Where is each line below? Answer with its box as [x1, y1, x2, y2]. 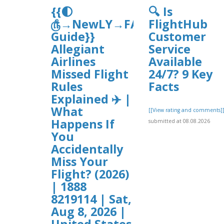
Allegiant [51, 40, 104, 57]
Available [148, 53, 202, 69]
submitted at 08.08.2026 [148, 117, 210, 125]
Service [148, 40, 190, 57]
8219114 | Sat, [51, 190, 131, 207]
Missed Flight [51, 65, 128, 82]
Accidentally [51, 140, 123, 157]
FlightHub [148, 15, 207, 32]
